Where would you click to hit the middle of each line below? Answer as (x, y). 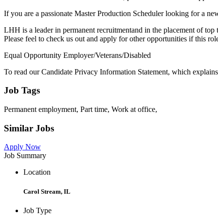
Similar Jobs (29, 128)
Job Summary (25, 156)
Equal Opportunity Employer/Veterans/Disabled (77, 55)
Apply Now (22, 147)
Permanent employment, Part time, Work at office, (81, 109)
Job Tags (22, 91)
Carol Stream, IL (47, 191)
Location (37, 172)
